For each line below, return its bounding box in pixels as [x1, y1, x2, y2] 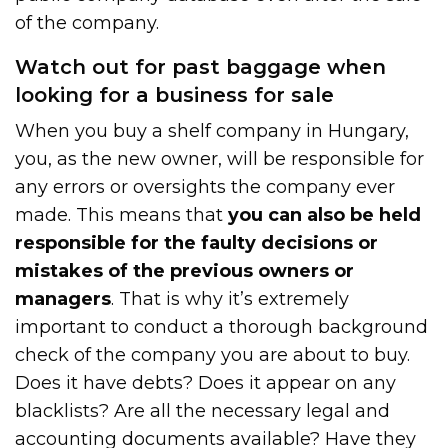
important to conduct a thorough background [15, 315, 429, 338]
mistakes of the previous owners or [15, 259, 355, 282]
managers [15, 287, 111, 310]
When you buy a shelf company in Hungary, [15, 119, 410, 142]
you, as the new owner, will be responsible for [15, 147, 425, 170]
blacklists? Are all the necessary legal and [15, 399, 391, 422]
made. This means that [15, 203, 229, 226]
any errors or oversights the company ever [15, 175, 396, 198]
